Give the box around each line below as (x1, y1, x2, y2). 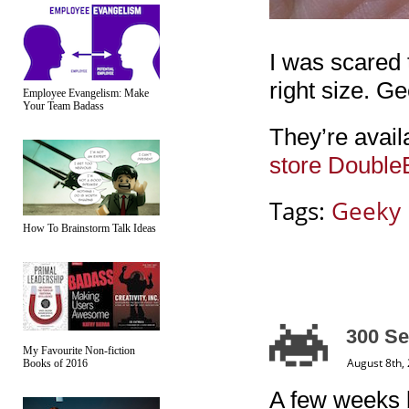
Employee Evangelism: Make (23, 87, 149, 100)
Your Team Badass (23, 100, 104, 112)
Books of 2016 (23, 357, 88, 370)
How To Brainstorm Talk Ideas (23, 222, 156, 235)
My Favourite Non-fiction (23, 344, 135, 357)
